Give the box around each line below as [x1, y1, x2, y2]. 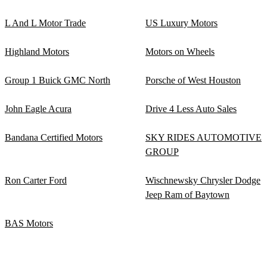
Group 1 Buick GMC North [5, 75, 110, 85]
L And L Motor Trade [5, 18, 86, 28]
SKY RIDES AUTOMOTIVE [145, 132, 262, 142]
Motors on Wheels [145, 46, 215, 57]
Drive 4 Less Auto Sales [145, 104, 237, 114]
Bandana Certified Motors [5, 132, 103, 142]
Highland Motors [5, 46, 69, 57]
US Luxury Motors [145, 18, 218, 28]
